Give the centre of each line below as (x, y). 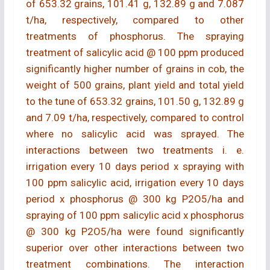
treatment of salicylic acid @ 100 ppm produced (135, 52)
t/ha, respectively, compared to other (135, 20)
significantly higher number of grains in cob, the (135, 68)
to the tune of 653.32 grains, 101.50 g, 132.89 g (135, 101)
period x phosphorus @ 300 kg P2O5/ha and (135, 199)
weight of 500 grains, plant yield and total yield (135, 85)
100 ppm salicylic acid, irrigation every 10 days (135, 182)
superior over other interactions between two (135, 247)
